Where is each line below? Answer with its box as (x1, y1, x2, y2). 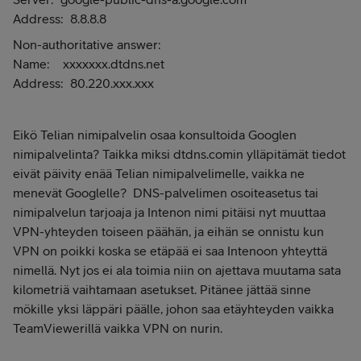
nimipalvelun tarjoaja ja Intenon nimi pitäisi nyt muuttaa (13, 205, 326, 219)
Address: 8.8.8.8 (13, 11, 106, 26)
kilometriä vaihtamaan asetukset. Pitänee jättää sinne (13, 282, 311, 297)
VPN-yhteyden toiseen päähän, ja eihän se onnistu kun (13, 224, 324, 239)
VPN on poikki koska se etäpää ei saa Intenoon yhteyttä (13, 243, 327, 258)
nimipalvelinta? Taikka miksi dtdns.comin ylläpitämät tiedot (13, 147, 346, 161)
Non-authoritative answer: (13, 37, 161, 52)
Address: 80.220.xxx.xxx (13, 76, 154, 90)
